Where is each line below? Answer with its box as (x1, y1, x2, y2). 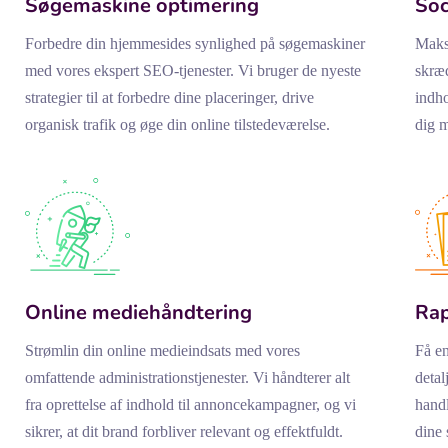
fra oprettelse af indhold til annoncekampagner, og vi (25, 396, 356, 414)
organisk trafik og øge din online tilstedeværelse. (25, 116, 330, 134)
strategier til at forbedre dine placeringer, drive (25, 89, 314, 107)
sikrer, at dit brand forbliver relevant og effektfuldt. (25, 423, 343, 441)
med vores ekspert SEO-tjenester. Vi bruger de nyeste (25, 62, 361, 80)
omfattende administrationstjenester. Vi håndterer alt (25, 369, 350, 387)
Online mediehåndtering (25, 299, 252, 327)
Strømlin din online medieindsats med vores (25, 342, 300, 360)
